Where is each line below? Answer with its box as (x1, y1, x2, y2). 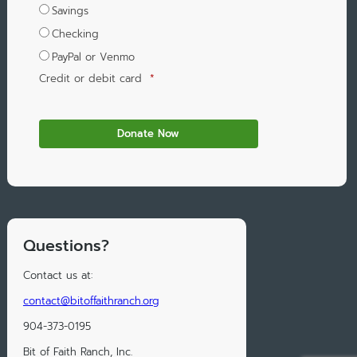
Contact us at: (22, 268, 92, 284)
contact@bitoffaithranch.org (22, 293, 159, 309)
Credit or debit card (38, 71, 142, 87)
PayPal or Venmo (51, 49, 135, 65)
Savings (51, 3, 88, 19)
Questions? (22, 234, 109, 258)
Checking (51, 26, 99, 42)
